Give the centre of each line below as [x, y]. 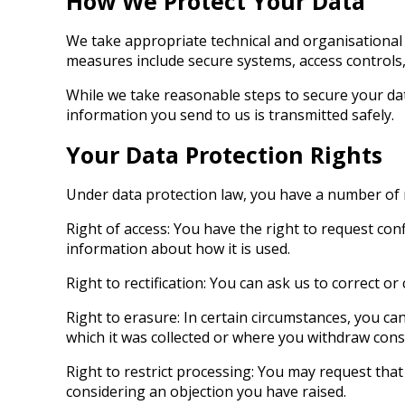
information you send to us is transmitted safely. [230, 115]
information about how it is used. [178, 249]
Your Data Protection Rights [224, 155]
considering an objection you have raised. [206, 391]
